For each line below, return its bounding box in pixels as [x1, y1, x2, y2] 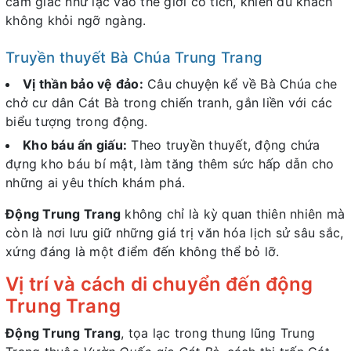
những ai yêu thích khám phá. [5, 175, 185, 191]
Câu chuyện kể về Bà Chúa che [143, 75, 337, 92]
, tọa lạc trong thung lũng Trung [121, 325, 315, 342]
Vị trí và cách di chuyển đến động [5, 273, 313, 296]
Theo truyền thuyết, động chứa [127, 137, 320, 154]
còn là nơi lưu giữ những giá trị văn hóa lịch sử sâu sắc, [5, 225, 344, 241]
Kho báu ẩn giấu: [23, 137, 127, 154]
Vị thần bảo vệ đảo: [23, 75, 143, 92]
